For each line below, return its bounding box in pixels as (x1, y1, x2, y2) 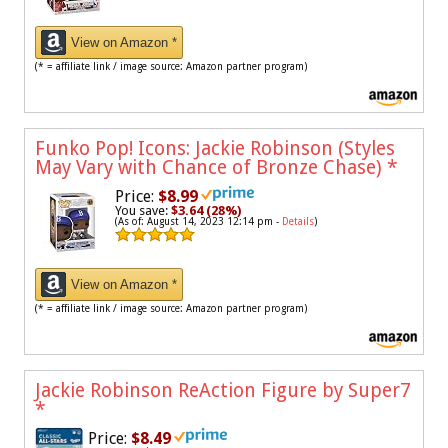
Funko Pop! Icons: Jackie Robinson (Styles (35, 137, 395, 161)
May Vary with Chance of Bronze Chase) (35, 156, 387, 180)
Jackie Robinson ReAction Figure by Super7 (35, 379, 411, 403)
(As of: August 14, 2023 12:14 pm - (115, 216, 282, 228)
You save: (115, 203, 171, 219)
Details (282, 216, 314, 228)
